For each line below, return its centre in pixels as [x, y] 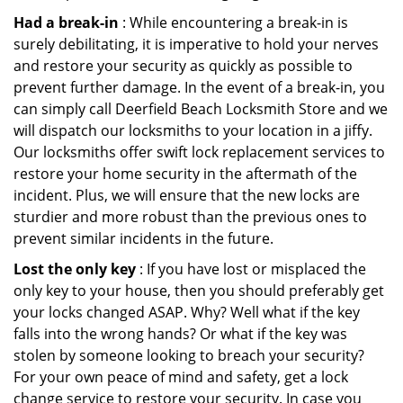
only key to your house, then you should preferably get [199, 291]
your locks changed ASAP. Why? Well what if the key [187, 312]
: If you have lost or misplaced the [251, 269]
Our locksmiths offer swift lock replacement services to [199, 152]
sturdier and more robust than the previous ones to [190, 217]
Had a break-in [66, 22]
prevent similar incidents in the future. [143, 238]
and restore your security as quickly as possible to [183, 66]
